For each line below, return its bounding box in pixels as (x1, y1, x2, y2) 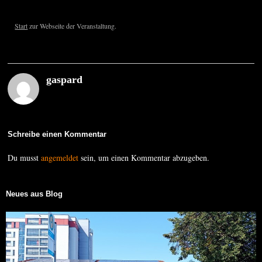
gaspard (46, 74, 83, 86)
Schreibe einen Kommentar (8, 130, 107, 139)
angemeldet (41, 152, 79, 164)
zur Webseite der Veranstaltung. (27, 21, 117, 30)
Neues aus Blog (6, 189, 63, 199)
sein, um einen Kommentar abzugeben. (78, 152, 210, 164)
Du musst (8, 152, 42, 164)
